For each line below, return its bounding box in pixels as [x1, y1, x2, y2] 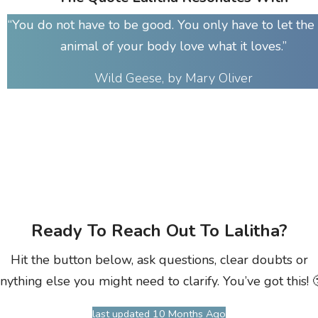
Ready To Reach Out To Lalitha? [31, 219, 287, 242]
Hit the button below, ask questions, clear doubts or [10, 251, 308, 268]
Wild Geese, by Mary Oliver [94, 69, 253, 87]
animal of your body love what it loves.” [60, 37, 287, 55]
